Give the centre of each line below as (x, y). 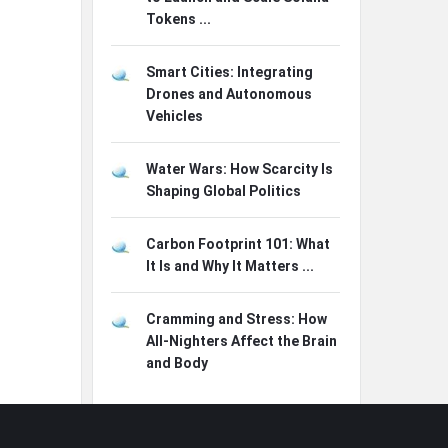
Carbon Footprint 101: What (238, 244)
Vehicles (174, 116)
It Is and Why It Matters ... (230, 266)
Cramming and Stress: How (236, 319)
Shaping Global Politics (223, 191)
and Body (177, 363)
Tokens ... (178, 19)
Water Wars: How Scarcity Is (239, 169)
